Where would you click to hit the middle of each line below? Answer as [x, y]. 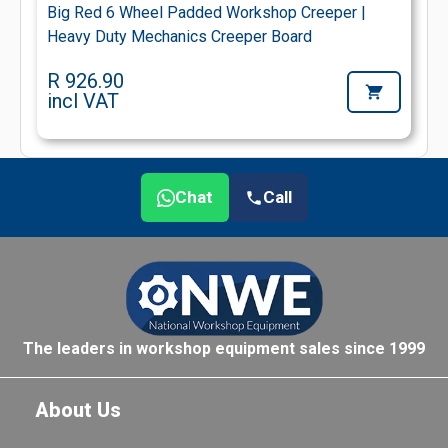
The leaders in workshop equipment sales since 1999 [224, 349]
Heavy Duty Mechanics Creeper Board [179, 37]
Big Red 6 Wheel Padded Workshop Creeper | [206, 13]
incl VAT [83, 101]
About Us [78, 410]
